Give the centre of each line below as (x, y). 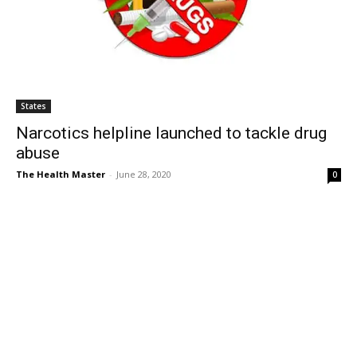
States (33, 106)
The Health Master (61, 175)
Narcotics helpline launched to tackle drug (171, 133)
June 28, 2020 (144, 175)
